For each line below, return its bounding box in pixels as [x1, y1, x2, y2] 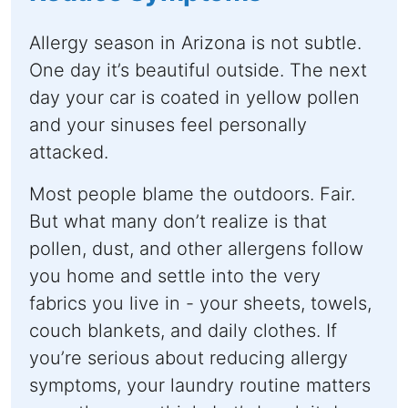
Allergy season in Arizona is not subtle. [29, 31, 362, 54]
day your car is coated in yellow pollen [29, 86, 360, 108]
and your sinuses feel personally [29, 113, 307, 136]
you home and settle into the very [29, 264, 321, 287]
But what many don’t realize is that [29, 209, 327, 232]
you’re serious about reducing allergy [29, 346, 348, 369]
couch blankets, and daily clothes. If [29, 319, 337, 342]
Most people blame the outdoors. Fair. [29, 182, 355, 205]
